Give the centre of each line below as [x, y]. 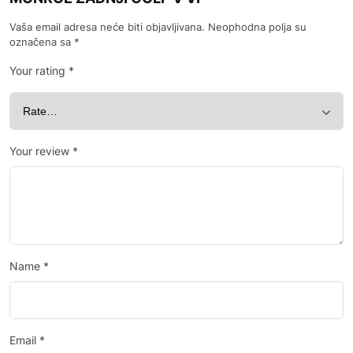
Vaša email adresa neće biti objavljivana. [107, 26]
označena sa [42, 41]
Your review [41, 150]
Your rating [39, 70]
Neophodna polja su [257, 26]
